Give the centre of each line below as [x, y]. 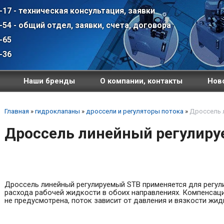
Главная [16, 111]
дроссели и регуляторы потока [134, 111]
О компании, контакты [141, 81]
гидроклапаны [57, 111]
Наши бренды [49, 81]
